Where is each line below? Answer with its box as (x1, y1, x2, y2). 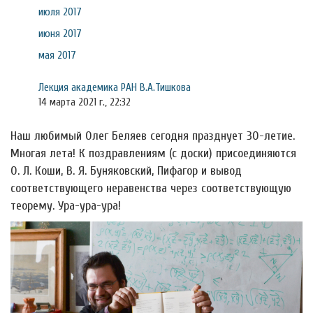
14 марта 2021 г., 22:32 (38, 96, 131, 108)
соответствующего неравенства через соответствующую (10, 181, 291, 196)
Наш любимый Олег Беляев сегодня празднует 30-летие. (10, 129, 295, 143)
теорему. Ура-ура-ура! (10, 198, 121, 213)
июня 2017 (38, 27, 82, 40)
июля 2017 (38, 6, 82, 18)
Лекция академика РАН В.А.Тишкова (38, 81, 191, 94)
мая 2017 (38, 49, 76, 61)
